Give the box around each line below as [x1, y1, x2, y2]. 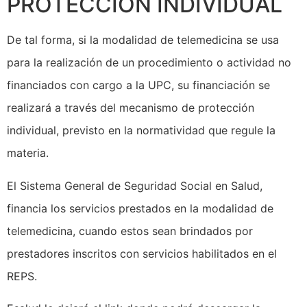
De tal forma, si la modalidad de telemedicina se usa [7, 33, 279, 47]
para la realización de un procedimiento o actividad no [7, 56, 291, 70]
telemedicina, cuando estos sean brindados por [7, 223, 253, 238]
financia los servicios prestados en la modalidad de [7, 201, 273, 215]
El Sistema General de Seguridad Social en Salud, [7, 178, 262, 193]
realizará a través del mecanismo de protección [7, 101, 254, 115]
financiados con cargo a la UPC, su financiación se [7, 78, 270, 93]
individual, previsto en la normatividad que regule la [7, 123, 275, 138]
